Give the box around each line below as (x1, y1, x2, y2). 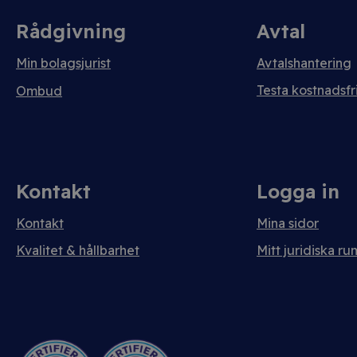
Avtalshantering (257, 55, 351, 71)
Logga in (257, 179, 339, 203)
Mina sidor (257, 215, 319, 231)
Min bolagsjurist (16, 55, 111, 71)
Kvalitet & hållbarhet (16, 242, 139, 258)
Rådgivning (16, 19, 126, 43)
